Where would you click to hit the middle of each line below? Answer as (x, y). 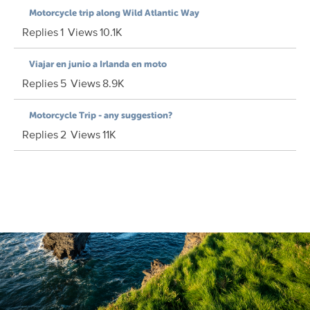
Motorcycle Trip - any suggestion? (101, 115)
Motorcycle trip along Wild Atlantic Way (114, 13)
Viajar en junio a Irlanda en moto (98, 64)
